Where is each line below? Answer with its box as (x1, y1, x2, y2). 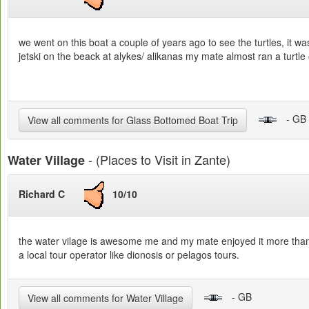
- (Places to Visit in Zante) (85, 150, 230, 168)
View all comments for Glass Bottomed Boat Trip (28, 113, 238, 127)
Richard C (19, 186, 84, 201)
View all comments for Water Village (28, 291, 183, 305)
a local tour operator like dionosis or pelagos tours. (19, 248, 239, 261)
